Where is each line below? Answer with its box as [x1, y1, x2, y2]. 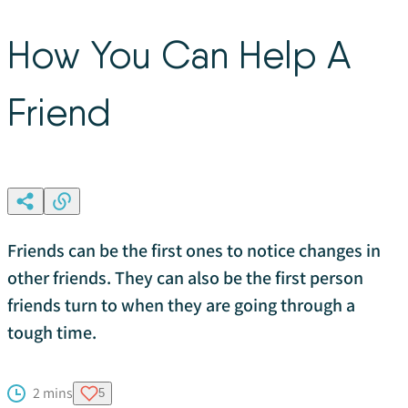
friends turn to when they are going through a [7, 292, 355, 317]
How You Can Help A [7, 31, 351, 77]
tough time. [7, 320, 97, 344]
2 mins [33, 382, 73, 403]
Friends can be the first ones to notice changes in [7, 238, 381, 262]
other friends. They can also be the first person [7, 265, 363, 290]
